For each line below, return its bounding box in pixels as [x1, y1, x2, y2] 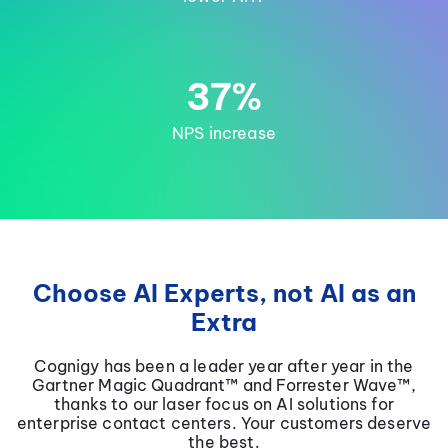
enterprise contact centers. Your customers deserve [16, 413, 432, 434]
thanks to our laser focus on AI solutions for [54, 394, 394, 415]
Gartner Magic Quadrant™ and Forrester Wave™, [32, 375, 416, 396]
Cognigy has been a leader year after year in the [34, 356, 414, 377]
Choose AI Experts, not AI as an [32, 278, 416, 309]
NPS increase [172, 123, 276, 144]
